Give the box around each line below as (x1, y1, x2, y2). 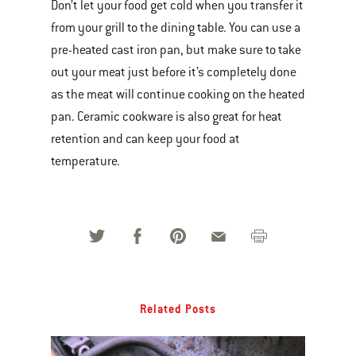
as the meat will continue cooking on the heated (51, 86, 305, 103)
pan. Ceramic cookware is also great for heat (51, 108, 282, 125)
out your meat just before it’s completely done (51, 64, 296, 80)
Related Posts (140, 301, 216, 316)
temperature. (51, 153, 120, 169)
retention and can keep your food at (51, 130, 240, 147)
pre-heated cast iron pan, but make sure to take (51, 41, 301, 58)
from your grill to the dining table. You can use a (51, 19, 300, 36)
